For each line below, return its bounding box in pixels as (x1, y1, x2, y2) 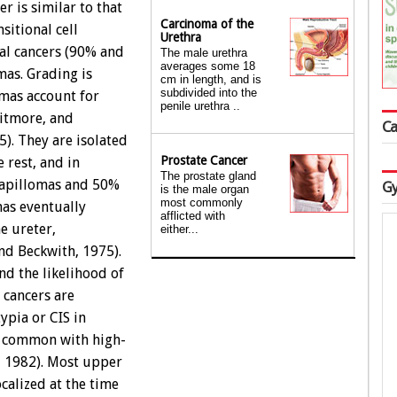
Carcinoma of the (160, 17, 253, 31)
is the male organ (160, 183, 249, 196)
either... (160, 222, 198, 236)
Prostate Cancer (160, 153, 247, 167)
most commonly (160, 196, 243, 209)
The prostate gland (160, 169, 256, 183)
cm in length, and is (160, 73, 261, 86)
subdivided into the (160, 86, 257, 99)
